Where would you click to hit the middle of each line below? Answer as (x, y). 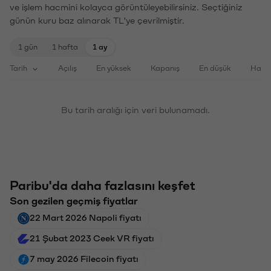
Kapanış (165, 67)
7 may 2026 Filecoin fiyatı (84, 258)
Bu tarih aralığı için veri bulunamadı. (135, 109)
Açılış (67, 67)
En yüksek (114, 67)
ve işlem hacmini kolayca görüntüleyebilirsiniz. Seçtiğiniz (126, 6)
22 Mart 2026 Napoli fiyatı (86, 217)
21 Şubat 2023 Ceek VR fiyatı (92, 237)
